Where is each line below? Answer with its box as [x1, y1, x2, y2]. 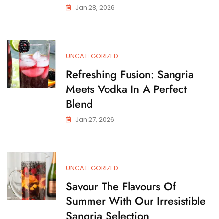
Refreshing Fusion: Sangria [66, 66, 194, 82]
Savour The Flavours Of [66, 178, 176, 194]
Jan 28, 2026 [75, 2, 115, 12]
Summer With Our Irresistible [66, 193, 206, 209]
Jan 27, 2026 [75, 114, 114, 124]
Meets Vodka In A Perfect [66, 81, 187, 97]
